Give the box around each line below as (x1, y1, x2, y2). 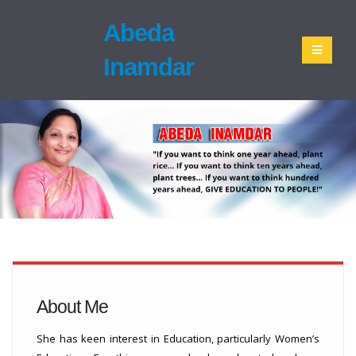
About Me (37, 296, 108, 317)
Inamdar (103, 53, 194, 80)
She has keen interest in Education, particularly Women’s (37, 331, 319, 346)
